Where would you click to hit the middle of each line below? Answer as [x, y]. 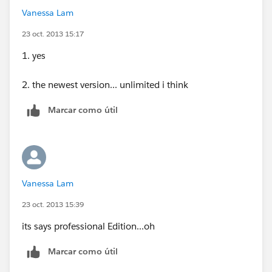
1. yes [34, 56]
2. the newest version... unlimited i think [105, 85]
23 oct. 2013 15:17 [53, 34]
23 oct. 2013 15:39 [53, 205]
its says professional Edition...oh [88, 226]
